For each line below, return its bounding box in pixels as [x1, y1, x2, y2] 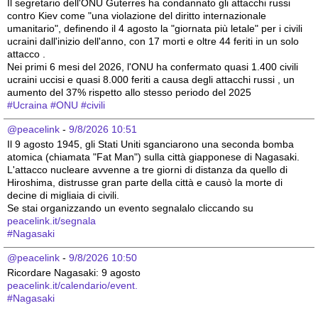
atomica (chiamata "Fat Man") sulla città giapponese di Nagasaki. [7, 151, 300, 163]
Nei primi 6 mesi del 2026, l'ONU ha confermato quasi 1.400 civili [7, 61, 298, 73]
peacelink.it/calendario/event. [7, 280, 138, 292]
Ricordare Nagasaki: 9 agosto [7, 267, 143, 279]
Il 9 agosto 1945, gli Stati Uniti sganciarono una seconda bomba [7, 138, 294, 150]
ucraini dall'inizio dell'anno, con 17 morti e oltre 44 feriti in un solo [7, 35, 299, 48]
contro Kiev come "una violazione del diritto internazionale [7, 10, 266, 22]
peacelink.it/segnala [7, 215, 96, 227]
